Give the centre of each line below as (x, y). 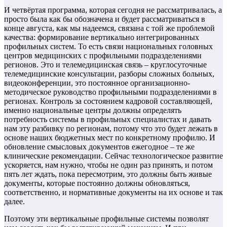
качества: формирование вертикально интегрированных (102, 37)
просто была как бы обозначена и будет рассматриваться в (105, 19)
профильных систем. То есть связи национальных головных (108, 47)
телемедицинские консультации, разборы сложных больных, (109, 74)
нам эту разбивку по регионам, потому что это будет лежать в (111, 129)
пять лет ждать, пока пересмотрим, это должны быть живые (108, 174)
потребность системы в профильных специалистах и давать (108, 120)
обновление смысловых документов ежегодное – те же (99, 147)
